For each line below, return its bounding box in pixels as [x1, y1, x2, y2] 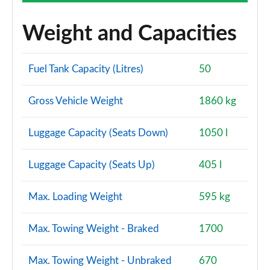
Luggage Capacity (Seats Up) [28, 160, 155, 170]
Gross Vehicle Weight [28, 96, 123, 106]
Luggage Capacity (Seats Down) [28, 128, 168, 138]
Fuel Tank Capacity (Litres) [28, 64, 143, 74]
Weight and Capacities [22, 23, 237, 45]
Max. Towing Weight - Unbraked [28, 256, 172, 266]
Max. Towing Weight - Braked [28, 224, 159, 234]
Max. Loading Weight [28, 192, 122, 202]
